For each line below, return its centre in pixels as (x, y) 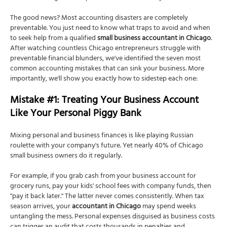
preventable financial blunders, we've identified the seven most (105, 59)
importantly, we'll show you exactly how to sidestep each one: (104, 80)
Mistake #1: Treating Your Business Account (104, 101)
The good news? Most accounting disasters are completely (99, 19)
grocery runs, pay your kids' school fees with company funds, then (111, 187)
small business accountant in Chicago (154, 39)
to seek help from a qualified (54, 39)
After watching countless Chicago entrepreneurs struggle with (105, 49)
